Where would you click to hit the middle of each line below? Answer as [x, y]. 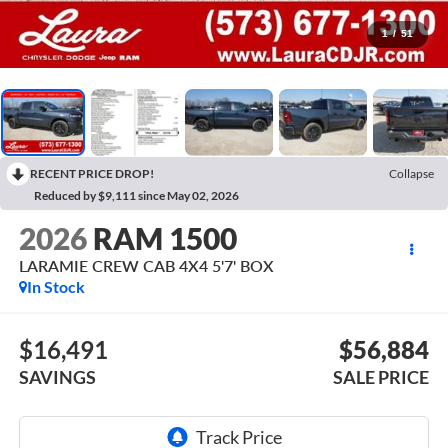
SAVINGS [57, 376]
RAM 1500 [164, 238]
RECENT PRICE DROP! [92, 173]
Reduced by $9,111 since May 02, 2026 [136, 195]
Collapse [411, 173]
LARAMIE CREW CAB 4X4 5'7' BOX [146, 266]
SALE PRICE [381, 376]
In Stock [55, 287]
